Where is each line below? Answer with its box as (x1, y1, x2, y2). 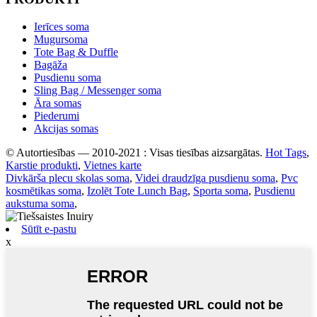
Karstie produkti (6, 159, 78, 171)
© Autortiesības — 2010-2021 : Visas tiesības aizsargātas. (6, 146, 263, 158)
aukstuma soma (6, 197, 74, 209)
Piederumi (34, 110, 79, 122)
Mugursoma (34, 33, 88, 45)
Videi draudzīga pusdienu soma (135, 172, 275, 184)
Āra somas (34, 97, 81, 109)
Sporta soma (193, 185, 248, 197)
